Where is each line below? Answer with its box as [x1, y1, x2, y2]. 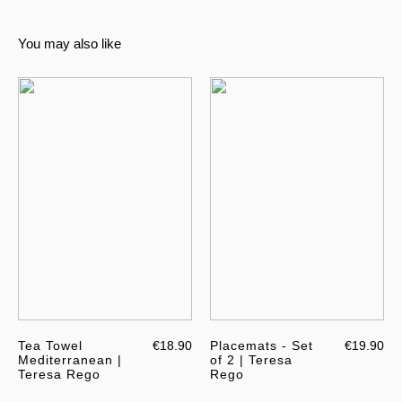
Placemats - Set [210, 338, 313, 354]
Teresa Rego [18, 367, 100, 382]
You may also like [18, 35, 121, 51]
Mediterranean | [18, 353, 122, 368]
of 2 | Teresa [210, 353, 293, 368]
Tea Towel [18, 338, 83, 354]
